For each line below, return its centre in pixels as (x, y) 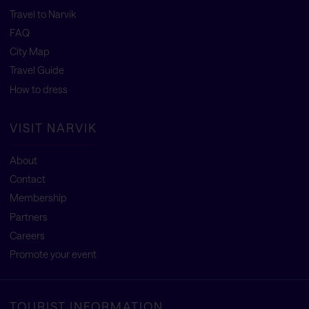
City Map (29, 52)
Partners (28, 217)
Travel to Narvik (42, 14)
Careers (27, 235)
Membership (38, 198)
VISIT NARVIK (53, 127)
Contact (27, 179)
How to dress (38, 89)
